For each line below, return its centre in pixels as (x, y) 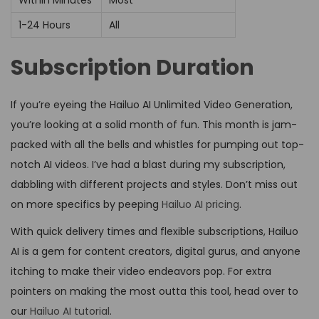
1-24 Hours (45, 25)
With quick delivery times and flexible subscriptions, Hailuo (155, 232)
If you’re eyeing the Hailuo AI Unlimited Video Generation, (152, 105)
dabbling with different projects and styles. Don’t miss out (154, 185)
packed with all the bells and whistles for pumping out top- (157, 145)
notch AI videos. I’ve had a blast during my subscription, (148, 165)
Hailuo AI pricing (200, 205)
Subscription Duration (132, 68)
